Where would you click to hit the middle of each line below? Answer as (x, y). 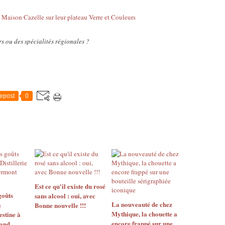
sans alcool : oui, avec (65, 196)
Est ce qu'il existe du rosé (70, 186)
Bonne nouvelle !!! (60, 205)
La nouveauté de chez (142, 204)
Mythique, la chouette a (144, 214)
